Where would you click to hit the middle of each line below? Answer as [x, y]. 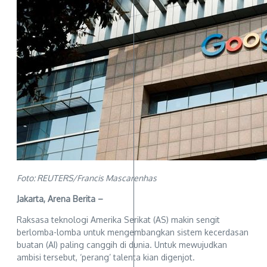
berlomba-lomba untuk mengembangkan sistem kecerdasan [133, 232]
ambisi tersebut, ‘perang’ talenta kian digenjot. [106, 257]
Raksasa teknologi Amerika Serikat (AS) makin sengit [118, 219]
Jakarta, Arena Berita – [61, 198]
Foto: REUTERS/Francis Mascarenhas [87, 178]
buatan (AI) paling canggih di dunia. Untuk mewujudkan [122, 244]
